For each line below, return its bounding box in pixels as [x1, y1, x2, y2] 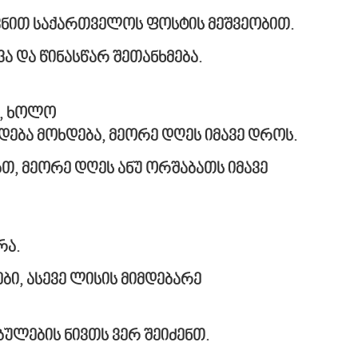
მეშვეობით [208, 17, 290, 34]
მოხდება [37, 128, 101, 145]
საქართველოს [33, 17, 143, 34]
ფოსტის [146, 17, 205, 34]
